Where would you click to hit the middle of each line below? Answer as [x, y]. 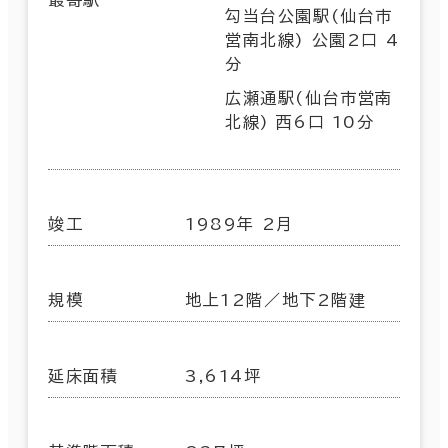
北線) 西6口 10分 [300, 121]
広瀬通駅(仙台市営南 [309, 97]
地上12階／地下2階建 [276, 299]
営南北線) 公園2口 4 [312, 39]
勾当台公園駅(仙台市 [309, 15]
